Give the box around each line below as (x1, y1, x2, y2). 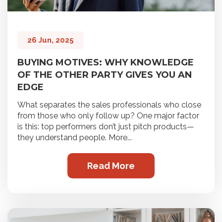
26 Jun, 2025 (27, 36, 74, 45)
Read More (87, 161, 135, 171)
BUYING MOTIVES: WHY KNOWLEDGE (17, 57, 194, 68)
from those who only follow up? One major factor (17, 111, 199, 121)
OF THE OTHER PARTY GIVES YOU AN (17, 69, 192, 81)
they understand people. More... (17, 133, 132, 143)
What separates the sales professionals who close (17, 100, 201, 110)
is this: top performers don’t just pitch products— (17, 122, 194, 132)
